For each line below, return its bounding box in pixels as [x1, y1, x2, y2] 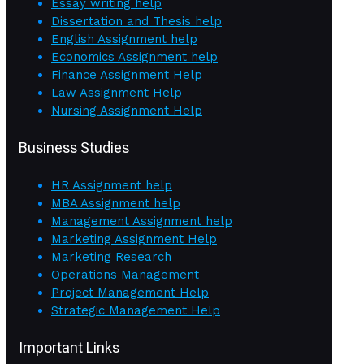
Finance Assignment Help [51, 67, 202, 83]
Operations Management [51, 266, 199, 282]
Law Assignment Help [51, 85, 182, 101]
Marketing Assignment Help [51, 231, 217, 246]
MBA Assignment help [51, 195, 180, 210]
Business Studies [19, 138, 129, 156]
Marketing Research [51, 249, 171, 264]
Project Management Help [51, 284, 209, 300]
